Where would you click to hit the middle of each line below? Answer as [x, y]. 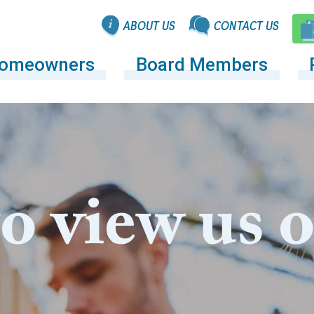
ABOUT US [149, 26]
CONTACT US [246, 26]
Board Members [202, 64]
